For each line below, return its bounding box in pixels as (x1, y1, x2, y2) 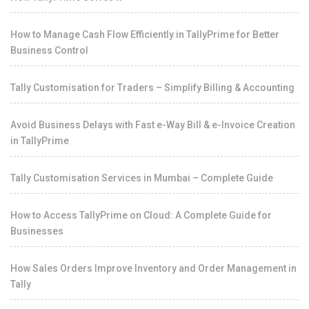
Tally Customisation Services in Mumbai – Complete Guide (10, 172, 273, 183)
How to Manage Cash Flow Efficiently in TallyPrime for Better (10, 28, 279, 40)
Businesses (10, 225, 63, 237)
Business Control (10, 44, 88, 56)
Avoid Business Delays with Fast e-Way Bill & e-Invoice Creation (10, 119, 295, 130)
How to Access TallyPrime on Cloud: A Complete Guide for (10, 209, 272, 221)
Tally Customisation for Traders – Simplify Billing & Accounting (10, 81, 295, 93)
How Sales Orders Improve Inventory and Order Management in (10, 262, 297, 274)
